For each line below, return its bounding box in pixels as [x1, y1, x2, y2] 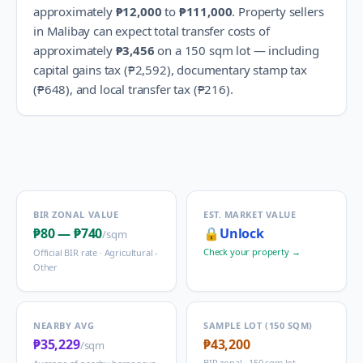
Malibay [46, 23, 91, 39]
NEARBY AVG [33, 319, 95, 331]
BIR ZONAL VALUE [33, 208, 119, 220]
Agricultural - [104, 246, 159, 258]
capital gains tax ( [33, 62, 128, 78]
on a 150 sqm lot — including [154, 42, 319, 58]
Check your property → [203, 246, 301, 258]
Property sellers [238, 3, 324, 19]
